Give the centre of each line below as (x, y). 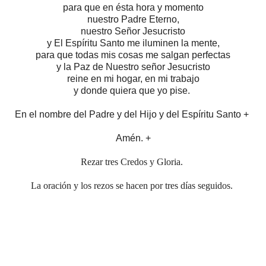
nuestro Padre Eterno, (133, 19)
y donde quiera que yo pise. (133, 90)
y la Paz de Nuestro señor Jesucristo (133, 66)
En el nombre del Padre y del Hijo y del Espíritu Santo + (133, 114)
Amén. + (133, 138)
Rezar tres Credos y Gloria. (133, 161)
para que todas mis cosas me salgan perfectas (133, 55)
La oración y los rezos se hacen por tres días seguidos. (133, 185)
